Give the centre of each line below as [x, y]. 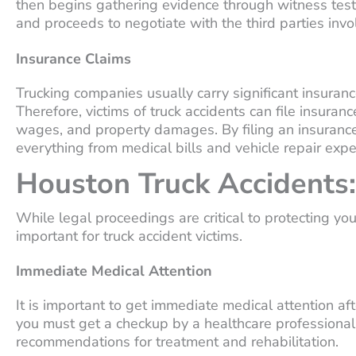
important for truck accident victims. [129, 236]
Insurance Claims [74, 58]
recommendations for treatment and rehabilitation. [177, 342]
